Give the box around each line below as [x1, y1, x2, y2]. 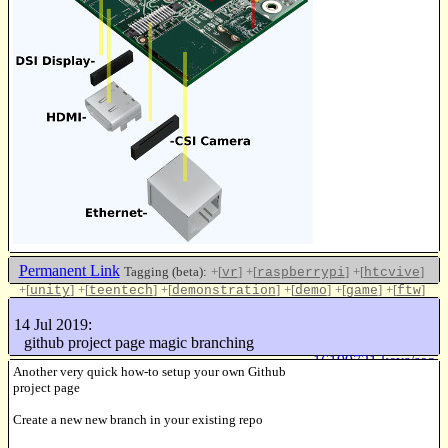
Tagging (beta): [123, 264, 207, 280]
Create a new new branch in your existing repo [13, 412, 263, 428]
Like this [374, 316, 430, 334]
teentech [88, 283, 153, 299]
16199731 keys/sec [313, 352, 435, 370]
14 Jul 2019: [13, 316, 92, 334]
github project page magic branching [23, 334, 254, 352]
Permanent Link [18, 262, 120, 280]
